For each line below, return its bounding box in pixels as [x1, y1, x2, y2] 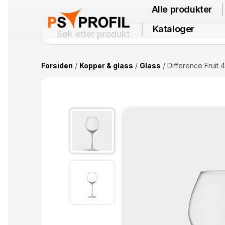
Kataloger [152, 23, 195, 34]
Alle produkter [151, 4, 212, 15]
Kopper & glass [79, 61, 133, 70]
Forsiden [41, 61, 73, 70]
